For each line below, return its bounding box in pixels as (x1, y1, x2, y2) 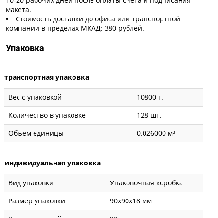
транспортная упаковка (4, 72, 89, 82)
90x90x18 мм (110, 196, 152, 205)
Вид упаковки (8, 178, 54, 187)
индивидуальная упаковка (4, 158, 101, 167)
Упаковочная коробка (110, 178, 183, 187)
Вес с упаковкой (8, 92, 62, 102)
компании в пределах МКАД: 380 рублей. (6, 23, 144, 33)
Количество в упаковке (8, 110, 86, 120)
